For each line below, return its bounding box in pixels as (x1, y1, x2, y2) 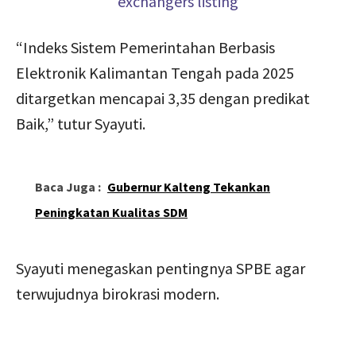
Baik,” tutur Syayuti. (16, 113, 145, 133)
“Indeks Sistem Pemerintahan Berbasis (16, 37, 275, 57)
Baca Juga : (35, 178, 101, 195)
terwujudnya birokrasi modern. (16, 283, 219, 304)
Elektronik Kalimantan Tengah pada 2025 (16, 62, 294, 83)
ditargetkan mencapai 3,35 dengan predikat (16, 87, 310, 108)
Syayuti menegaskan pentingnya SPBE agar (16, 257, 305, 278)
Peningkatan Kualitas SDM (35, 203, 188, 220)
